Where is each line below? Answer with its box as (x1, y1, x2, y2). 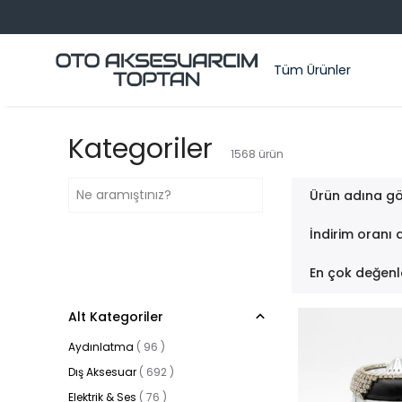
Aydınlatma (68, 339, 134, 354)
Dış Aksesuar (68, 364, 136, 380)
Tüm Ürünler (274, 60, 351, 79)
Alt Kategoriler (68, 308, 163, 326)
